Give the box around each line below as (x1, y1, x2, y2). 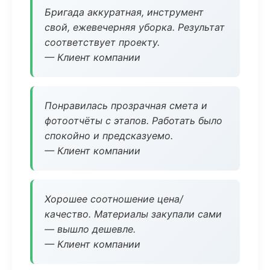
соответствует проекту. (45, 36, 160, 48)
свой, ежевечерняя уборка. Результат (45, 21, 225, 33)
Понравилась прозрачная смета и (45, 99, 207, 111)
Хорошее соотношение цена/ (45, 193, 183, 205)
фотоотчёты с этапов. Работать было (45, 115, 222, 127)
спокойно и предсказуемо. (45, 130, 173, 142)
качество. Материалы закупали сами (45, 208, 222, 220)
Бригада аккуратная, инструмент (45, 6, 204, 18)
